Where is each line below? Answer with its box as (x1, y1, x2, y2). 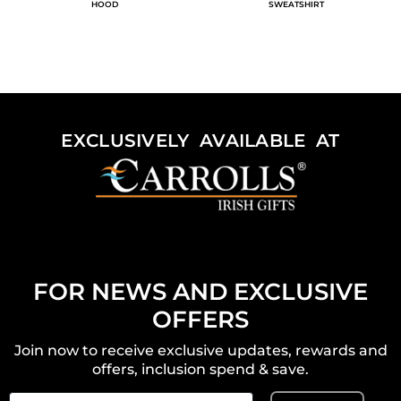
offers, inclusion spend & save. (92, 361, 309, 379)
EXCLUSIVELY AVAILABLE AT (61, 130, 340, 152)
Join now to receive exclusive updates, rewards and (13, 342, 388, 360)
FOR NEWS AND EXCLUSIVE (33, 277, 368, 307)
